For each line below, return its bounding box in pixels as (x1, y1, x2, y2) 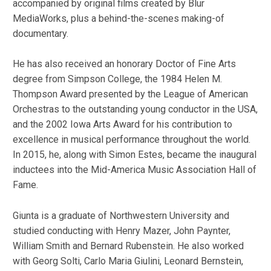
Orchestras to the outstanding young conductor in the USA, (12, 103, 258, 116)
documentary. (12, 27, 68, 39)
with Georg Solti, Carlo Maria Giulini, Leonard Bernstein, (12, 255, 243, 267)
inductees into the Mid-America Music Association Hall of (12, 164, 256, 176)
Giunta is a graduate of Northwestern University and (12, 209, 229, 221)
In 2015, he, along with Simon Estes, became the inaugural (12, 149, 256, 161)
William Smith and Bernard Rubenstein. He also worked (12, 240, 244, 252)
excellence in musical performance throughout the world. (12, 134, 250, 146)
